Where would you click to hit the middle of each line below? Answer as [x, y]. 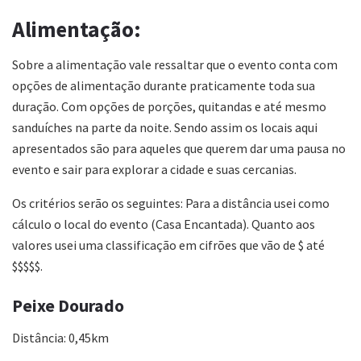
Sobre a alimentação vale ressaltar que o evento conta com [175, 65]
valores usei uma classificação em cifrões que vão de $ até [168, 245]
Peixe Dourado [68, 305]
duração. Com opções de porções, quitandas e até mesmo [169, 107]
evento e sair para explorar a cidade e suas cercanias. [154, 170]
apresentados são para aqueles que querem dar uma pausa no [179, 149]
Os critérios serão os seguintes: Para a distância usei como [171, 203]
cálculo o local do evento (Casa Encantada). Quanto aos [164, 224]
